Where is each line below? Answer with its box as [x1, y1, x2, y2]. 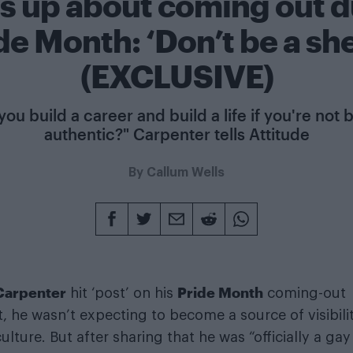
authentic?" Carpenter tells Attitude [43, 124, 310, 143]
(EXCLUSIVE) [80, 58, 273, 95]
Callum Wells [147, 166, 225, 179]
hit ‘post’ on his [66, 286, 177, 300]
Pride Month [177, 284, 263, 301]
